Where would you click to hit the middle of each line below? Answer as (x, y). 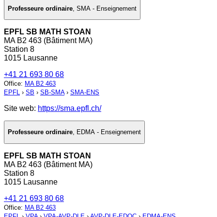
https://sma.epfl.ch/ (70, 108)
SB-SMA (52, 93)
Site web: (21, 108)
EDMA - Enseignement (109, 132)
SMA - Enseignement (107, 8)
